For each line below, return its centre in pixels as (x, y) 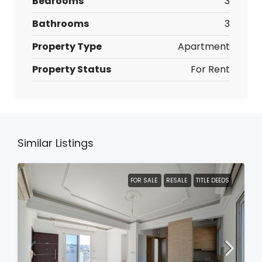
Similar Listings (56, 143)
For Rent (210, 69)
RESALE (177, 180)
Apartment (204, 46)
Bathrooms (61, 24)
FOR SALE (145, 180)
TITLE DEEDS (213, 180)
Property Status (72, 69)
